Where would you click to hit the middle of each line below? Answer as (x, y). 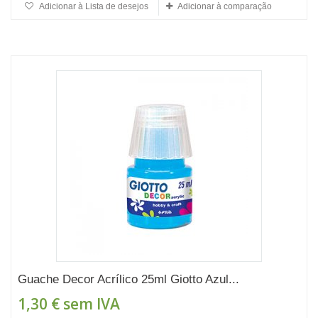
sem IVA (90, 304)
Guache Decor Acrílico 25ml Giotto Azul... (128, 279)
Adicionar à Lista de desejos (93, 6)
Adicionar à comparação (225, 6)
